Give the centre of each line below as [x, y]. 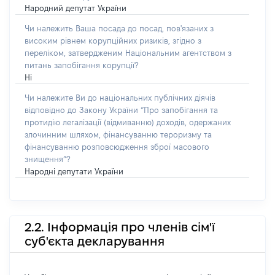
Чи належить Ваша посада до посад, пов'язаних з [119, 28]
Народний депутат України [76, 8]
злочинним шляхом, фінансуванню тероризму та [118, 134]
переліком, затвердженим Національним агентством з [128, 53]
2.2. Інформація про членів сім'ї [120, 227]
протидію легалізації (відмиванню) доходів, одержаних [128, 122]
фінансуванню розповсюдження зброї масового [117, 147]
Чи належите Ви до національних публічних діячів [120, 98]
